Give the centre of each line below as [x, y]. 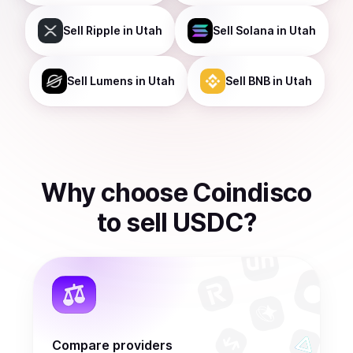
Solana [255, 30]
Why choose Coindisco [176, 193]
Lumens [111, 81]
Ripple [103, 30]
